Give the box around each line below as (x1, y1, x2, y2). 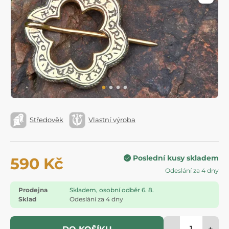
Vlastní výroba (88, 116, 135, 124)
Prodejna (18, 186, 48, 194)
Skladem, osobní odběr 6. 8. (70, 186, 154, 194)
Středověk (30, 116, 63, 124)
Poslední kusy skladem (133, 153, 219, 163)
